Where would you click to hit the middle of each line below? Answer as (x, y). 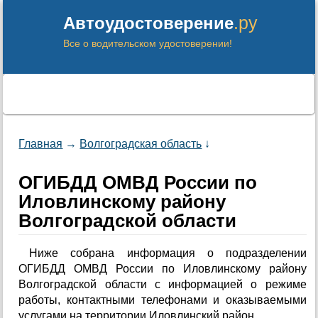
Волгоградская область (141, 144)
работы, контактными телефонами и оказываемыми (163, 300)
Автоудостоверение (149, 23)
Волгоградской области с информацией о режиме (163, 284)
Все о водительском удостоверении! (148, 43)
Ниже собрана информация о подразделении (168, 253)
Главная (41, 144)
